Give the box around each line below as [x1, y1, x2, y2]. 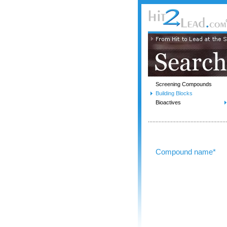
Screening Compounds [156, 81, 212, 87]
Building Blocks [156, 90, 193, 96]
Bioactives [156, 99, 181, 105]
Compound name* [156, 148, 216, 156]
